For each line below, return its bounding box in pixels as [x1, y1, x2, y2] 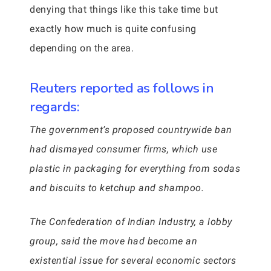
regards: [30, 97, 79, 116]
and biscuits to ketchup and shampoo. [30, 182, 204, 194]
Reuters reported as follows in [30, 79, 214, 97]
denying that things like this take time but [30, 4, 218, 15]
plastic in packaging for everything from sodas [30, 163, 240, 174]
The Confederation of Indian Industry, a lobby [30, 216, 232, 227]
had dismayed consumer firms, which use [30, 143, 217, 155]
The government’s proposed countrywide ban [30, 124, 232, 135]
